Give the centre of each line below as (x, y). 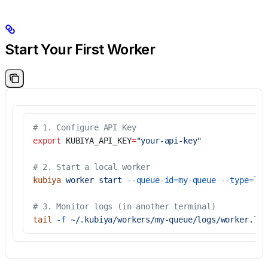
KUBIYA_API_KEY (96, 141)
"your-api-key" (169, 141)
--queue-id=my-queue (169, 180)
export (47, 141)
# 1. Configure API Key (85, 128)
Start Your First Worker (80, 50)
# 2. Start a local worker (92, 167)
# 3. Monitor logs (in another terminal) (124, 207)
